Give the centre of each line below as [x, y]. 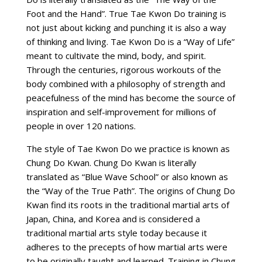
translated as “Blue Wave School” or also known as [127, 177]
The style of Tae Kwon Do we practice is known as [128, 149]
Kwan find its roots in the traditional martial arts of [127, 205]
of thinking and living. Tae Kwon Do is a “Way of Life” [130, 42]
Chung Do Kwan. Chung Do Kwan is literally [111, 163]
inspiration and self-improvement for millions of [121, 112]
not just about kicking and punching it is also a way [126, 27]
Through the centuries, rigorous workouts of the [123, 70]
